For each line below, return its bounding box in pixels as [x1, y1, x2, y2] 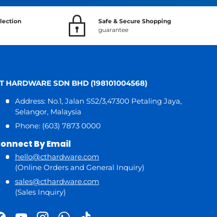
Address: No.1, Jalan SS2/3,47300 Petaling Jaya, [15, 96, 182, 106]
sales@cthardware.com [15, 177, 99, 186]
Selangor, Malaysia [15, 107, 81, 116]
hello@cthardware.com [15, 152, 99, 161]
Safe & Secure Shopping [98, 17, 171, 25]
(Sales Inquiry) [15, 187, 66, 197]
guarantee [98, 26, 128, 33]
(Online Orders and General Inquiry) [15, 162, 144, 172]
